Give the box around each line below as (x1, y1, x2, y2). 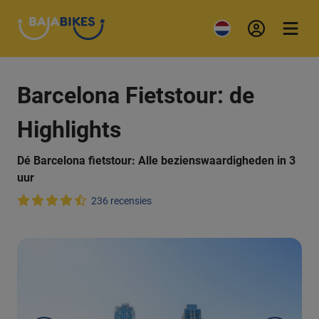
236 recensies (91, 195, 152, 206)
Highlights (17, 116, 121, 143)
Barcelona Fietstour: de (17, 82, 254, 109)
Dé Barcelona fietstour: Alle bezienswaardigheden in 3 (17, 154, 296, 167)
